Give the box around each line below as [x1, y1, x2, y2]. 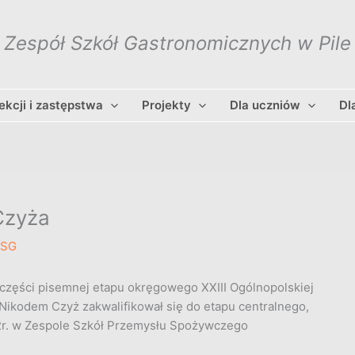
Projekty [142, 97, 191, 113]
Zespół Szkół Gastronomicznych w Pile [4, 31, 351, 55]
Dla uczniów [230, 97, 300, 113]
